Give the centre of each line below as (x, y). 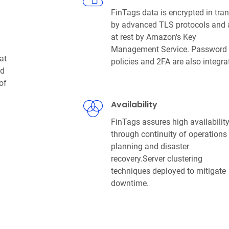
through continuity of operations (169, 134)
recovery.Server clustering (156, 158)
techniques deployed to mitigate (168, 171)
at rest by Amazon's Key (153, 37)
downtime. (130, 183)
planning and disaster (150, 146)
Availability (134, 104)
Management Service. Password (169, 49)
